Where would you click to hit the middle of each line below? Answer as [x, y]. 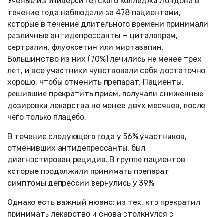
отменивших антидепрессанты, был [76, 148]
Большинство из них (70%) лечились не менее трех [104, 59]
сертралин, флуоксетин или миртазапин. [85, 47]
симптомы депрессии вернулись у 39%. [82, 183]
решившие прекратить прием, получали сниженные [105, 93]
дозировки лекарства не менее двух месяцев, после [106, 105]
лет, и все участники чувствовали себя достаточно [106, 70]
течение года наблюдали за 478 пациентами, [94, 12]
